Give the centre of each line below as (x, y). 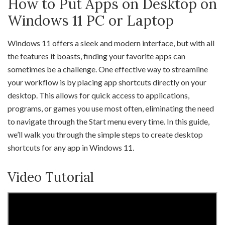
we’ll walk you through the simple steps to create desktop (105, 134)
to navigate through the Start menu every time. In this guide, (108, 121)
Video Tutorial (51, 177)
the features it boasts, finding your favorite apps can (96, 56)
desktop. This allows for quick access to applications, (98, 95)
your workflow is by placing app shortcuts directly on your (107, 82)
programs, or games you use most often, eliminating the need (111, 108)
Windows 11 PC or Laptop (91, 21)
